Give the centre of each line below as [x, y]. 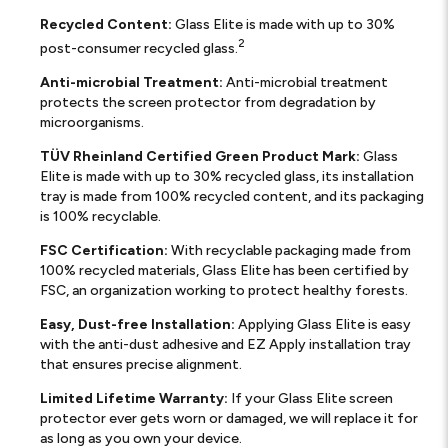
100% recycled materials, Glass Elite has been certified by [224, 270]
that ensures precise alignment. [141, 364]
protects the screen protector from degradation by [208, 102]
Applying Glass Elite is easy [323, 324]
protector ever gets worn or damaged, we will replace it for [229, 418]
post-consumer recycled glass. [139, 48]
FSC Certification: [104, 250]
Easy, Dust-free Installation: [137, 324]
